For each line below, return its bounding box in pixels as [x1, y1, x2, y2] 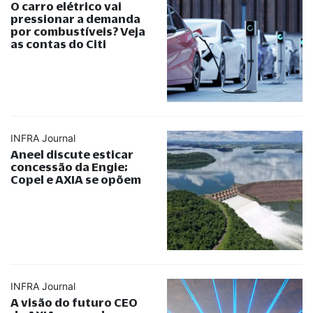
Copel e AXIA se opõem [10, 173, 141, 187]
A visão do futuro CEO [10, 296, 138, 310]
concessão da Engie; [10, 160, 128, 174]
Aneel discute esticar [10, 147, 133, 161]
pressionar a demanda [10, 12, 140, 26]
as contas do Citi [10, 37, 106, 51]
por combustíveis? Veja [10, 24, 145, 38]
